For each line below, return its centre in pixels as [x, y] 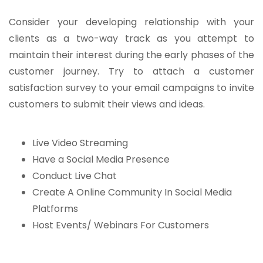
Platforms [55, 209]
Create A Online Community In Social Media [132, 193]
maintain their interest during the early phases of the [131, 55]
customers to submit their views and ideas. [107, 104]
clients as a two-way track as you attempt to [131, 39]
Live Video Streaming [80, 143]
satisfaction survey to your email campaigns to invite [131, 88]
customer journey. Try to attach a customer [131, 72]
